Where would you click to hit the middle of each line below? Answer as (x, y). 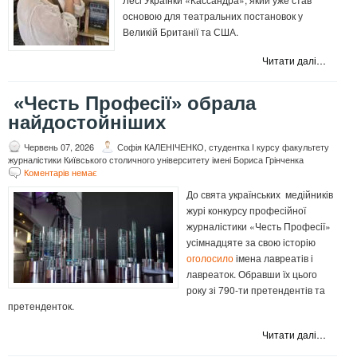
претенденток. (41, 306)
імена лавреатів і (273, 258)
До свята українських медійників (260, 194)
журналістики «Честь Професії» (259, 226)
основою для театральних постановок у (213, 16)
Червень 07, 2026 (59, 147)
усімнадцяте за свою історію (251, 242)
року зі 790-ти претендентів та (256, 290)
